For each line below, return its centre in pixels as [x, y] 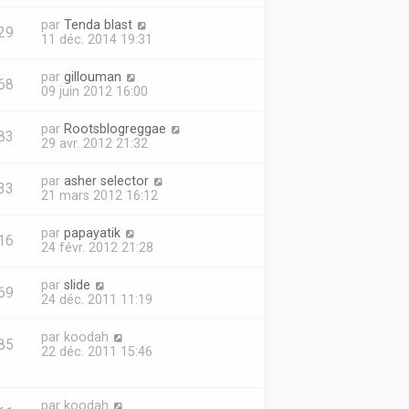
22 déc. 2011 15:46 [96, 351]
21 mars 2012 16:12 [99, 195]
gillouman [92, 77]
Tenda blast [98, 25]
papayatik [92, 233]
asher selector [106, 181]
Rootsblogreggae [115, 129]
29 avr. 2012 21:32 [94, 143]
